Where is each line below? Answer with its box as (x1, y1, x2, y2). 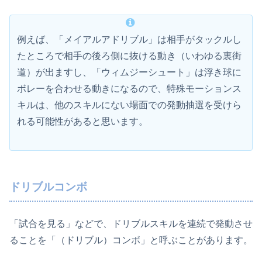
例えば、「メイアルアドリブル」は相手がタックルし (17, 35, 242, 45)
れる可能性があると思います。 (17, 116, 148, 127)
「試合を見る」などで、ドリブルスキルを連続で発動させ (9, 219, 253, 229)
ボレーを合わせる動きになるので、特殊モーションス (17, 84, 242, 94)
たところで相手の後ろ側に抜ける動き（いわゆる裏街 (17, 51, 242, 61)
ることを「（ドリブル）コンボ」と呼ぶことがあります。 (9, 235, 253, 246)
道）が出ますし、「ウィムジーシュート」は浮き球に (17, 67, 242, 78)
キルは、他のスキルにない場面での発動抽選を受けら (17, 100, 242, 111)
